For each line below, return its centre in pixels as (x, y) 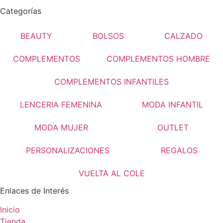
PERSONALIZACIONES (67, 150)
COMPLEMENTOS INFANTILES (111, 81)
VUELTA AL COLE (111, 173)
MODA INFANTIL (172, 104)
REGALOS (179, 150)
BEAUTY (36, 36)
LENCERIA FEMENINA (61, 104)
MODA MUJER (61, 127)
